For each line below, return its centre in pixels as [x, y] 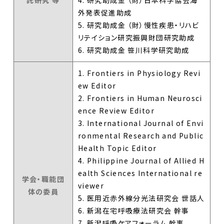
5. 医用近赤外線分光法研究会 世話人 [141, 198]
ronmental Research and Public [141, 135]
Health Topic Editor [117, 148]
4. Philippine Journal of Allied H [141, 160]
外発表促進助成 [105, 12]
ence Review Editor [116, 110]
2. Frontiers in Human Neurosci [140, 98]
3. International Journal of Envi [141, 123]
